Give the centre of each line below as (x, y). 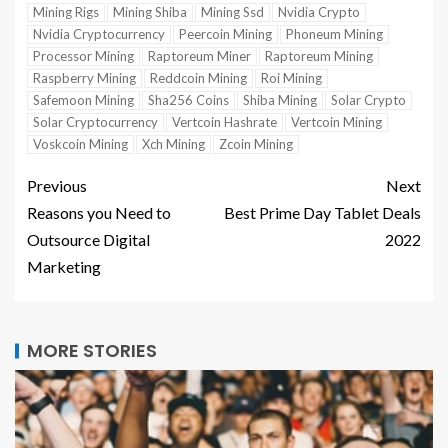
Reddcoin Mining (198, 78)
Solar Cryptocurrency (95, 122)
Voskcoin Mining (80, 144)
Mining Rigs (66, 12)
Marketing (64, 266)
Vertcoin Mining (336, 122)
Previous (57, 185)
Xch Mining (173, 144)
